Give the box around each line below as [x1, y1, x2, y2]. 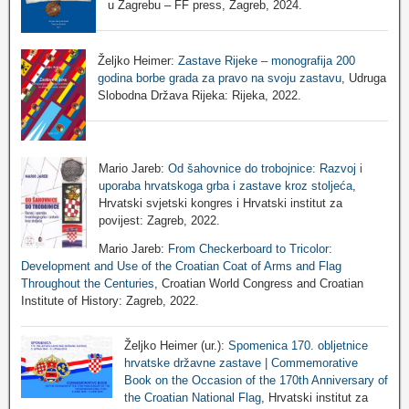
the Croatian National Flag [124, 391, 261, 405]
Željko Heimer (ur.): [124, 339, 228, 353]
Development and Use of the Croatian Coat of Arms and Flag [21, 258, 341, 273]
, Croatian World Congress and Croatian [154, 276, 363, 290]
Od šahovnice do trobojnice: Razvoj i [167, 161, 362, 175]
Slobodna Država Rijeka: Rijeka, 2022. [97, 88, 301, 102]
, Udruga [341, 70, 386, 85]
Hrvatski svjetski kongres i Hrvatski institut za [98, 195, 342, 210]
